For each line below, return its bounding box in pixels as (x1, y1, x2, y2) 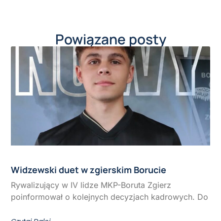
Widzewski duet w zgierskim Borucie (11, 164, 167, 176)
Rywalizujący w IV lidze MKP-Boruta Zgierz (11, 180, 172, 190)
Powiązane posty (55, 29, 166, 48)
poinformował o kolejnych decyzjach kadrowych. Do (11, 192, 209, 202)
